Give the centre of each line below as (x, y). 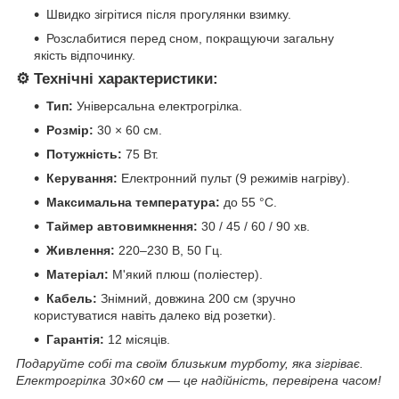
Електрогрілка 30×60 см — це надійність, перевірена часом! (199, 380)
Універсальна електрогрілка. (158, 106)
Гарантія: (75, 339)
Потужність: (84, 154)
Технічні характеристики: (126, 79)
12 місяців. (137, 339)
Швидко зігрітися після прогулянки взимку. (169, 15)
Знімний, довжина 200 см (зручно (196, 298)
